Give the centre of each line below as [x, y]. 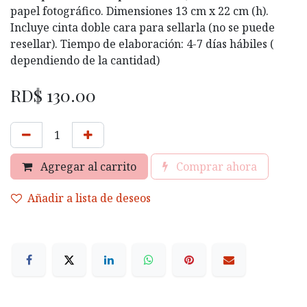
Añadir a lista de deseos [89, 198]
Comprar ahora [217, 167]
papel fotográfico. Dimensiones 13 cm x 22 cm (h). [139, 11]
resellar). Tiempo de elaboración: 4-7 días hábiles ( [35, 44]
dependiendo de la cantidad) [85, 60]
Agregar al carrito [88, 167]
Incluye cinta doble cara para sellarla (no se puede [143, 27]
